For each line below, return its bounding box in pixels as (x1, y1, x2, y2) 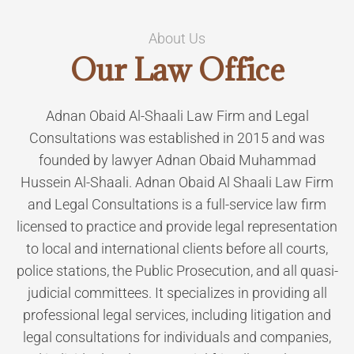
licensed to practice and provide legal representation (17, 218, 337, 235)
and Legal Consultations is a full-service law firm (28, 196, 326, 213)
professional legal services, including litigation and (23, 307, 331, 323)
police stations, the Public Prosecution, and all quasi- (16, 262, 338, 279)
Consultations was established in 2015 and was (29, 130, 325, 146)
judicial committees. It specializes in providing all (27, 284, 327, 301)
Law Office (133, 50, 284, 88)
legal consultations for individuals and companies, (23, 329, 331, 345)
